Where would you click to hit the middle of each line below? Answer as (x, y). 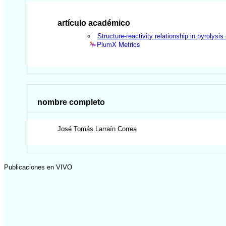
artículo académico (94, 23)
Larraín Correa (116, 129)
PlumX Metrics (119, 44)
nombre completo (71, 102)
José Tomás (76, 129)
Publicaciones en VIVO (38, 167)
